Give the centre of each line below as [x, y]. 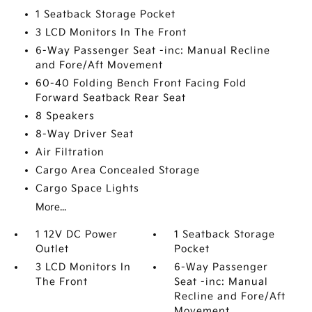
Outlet [52, 249]
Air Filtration [70, 152]
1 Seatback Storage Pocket [105, 14]
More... [50, 207]
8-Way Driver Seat [84, 134]
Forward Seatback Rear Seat [110, 98]
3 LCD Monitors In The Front [111, 32]
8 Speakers [65, 116]
